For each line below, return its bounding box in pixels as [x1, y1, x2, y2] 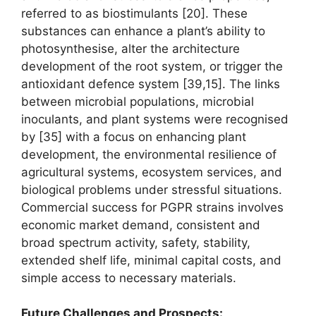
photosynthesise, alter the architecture [21, 41, 240, 56]
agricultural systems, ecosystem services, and [21, 164, 282, 179]
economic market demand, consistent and [21, 217, 260, 232]
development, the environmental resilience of [21, 147, 276, 162]
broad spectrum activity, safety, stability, [21, 235, 250, 250]
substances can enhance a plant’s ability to [21, 23, 265, 38]
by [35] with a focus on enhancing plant [21, 129, 246, 144]
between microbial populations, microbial [21, 94, 254, 109]
